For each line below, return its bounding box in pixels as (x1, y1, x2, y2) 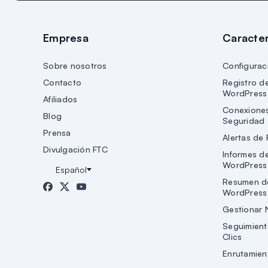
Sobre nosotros (43, 60, 107, 71)
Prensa (43, 127, 71, 138)
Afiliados (43, 93, 78, 104)
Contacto (43, 77, 81, 87)
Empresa (43, 31, 89, 44)
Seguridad (223, 115, 265, 126)
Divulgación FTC (43, 144, 108, 154)
